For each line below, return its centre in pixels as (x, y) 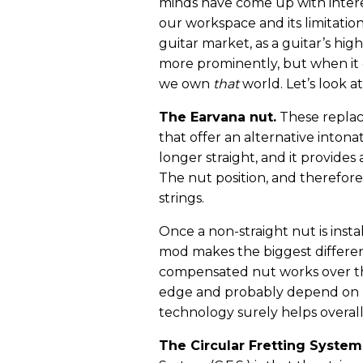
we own (186, 83)
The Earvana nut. (218, 117)
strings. (181, 198)
